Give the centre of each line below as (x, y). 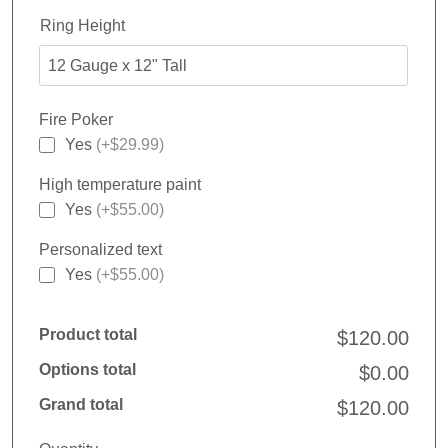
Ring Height (82, 25)
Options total (87, 369)
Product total (87, 334)
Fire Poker (75, 119)
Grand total (80, 404)
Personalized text (100, 249)
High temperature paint (119, 184)
